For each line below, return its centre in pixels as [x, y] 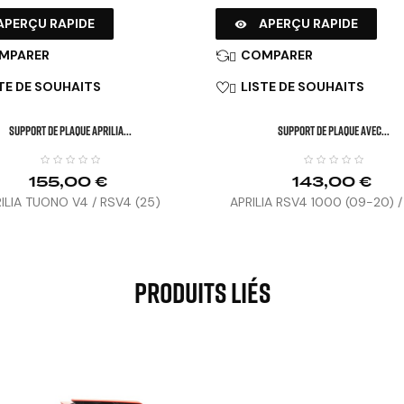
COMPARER [277, 55]
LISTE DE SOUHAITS [303, 87]
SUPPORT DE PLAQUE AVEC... [334, 130]
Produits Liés [202, 292]
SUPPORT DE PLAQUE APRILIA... [70, 130]
